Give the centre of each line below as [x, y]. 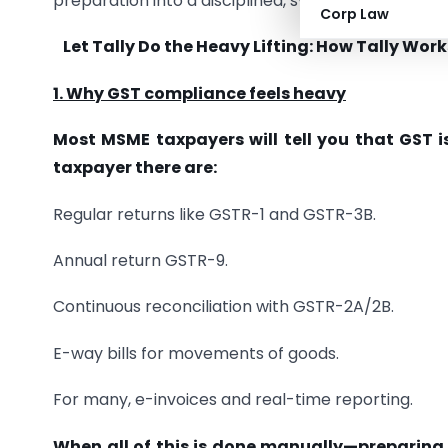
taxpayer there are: [135, 168]
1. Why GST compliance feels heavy [199, 93]
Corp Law [354, 14]
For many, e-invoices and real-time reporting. [233, 400]
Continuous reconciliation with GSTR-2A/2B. [223, 307]
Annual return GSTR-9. [140, 260]
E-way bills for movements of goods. [196, 353]
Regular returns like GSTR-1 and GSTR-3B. [214, 214]
